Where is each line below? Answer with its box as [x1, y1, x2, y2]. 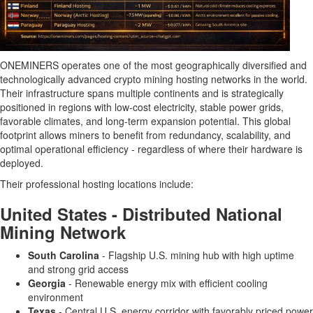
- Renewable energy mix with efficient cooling [66, 276, 268, 290]
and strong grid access [28, 262, 129, 276]
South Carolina [28, 248, 99, 262]
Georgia [28, 276, 66, 290]
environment [28, 290, 83, 304]
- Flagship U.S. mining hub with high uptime [99, 248, 294, 262]
